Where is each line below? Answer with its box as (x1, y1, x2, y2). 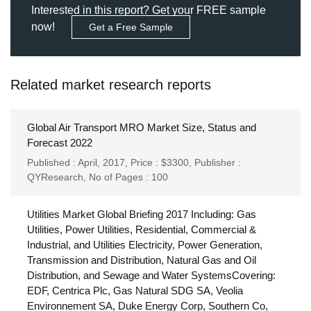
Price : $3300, (131, 156, 194, 168)
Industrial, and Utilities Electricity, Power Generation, (27, 238, 262, 251)
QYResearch (27, 171, 83, 183)
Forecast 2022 (27, 137, 92, 149)
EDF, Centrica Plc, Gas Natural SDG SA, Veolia (27, 284, 243, 296)
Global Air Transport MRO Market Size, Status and (27, 121, 256, 134)
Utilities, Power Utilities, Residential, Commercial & (27, 223, 256, 235)
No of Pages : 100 (89, 171, 168, 183)
